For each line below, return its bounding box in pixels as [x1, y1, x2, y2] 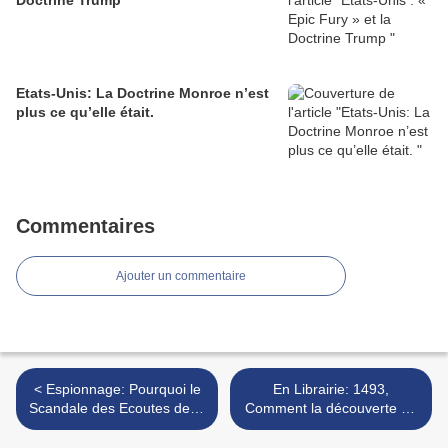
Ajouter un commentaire [116, 269, 246, 284]
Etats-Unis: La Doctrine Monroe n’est [16, 85, 269, 102]
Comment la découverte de [245, 400, 417, 417]
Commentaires [16, 215, 155, 238]
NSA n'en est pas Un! [49, 419, 185, 436]
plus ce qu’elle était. [16, 104, 154, 121]
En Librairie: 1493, [273, 381, 389, 398]
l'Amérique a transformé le [247, 419, 415, 436]
